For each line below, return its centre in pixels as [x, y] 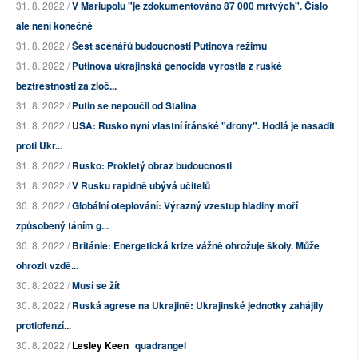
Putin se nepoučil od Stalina [134, 106]
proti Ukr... [39, 146]
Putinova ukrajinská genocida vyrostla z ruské [177, 66]
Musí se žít [96, 286]
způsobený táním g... [62, 226]
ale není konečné [54, 26]
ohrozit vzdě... [47, 266]
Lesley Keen [100, 346]
